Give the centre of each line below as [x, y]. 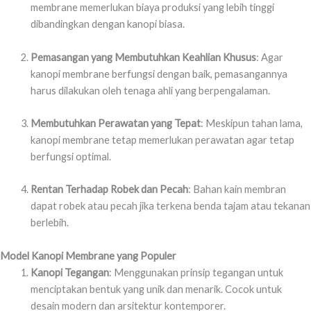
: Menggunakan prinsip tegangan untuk [196, 272]
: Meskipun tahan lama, [251, 124]
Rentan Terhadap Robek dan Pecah [109, 190]
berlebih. [49, 223]
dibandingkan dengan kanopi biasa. [107, 24]
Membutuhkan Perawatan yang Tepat [115, 124]
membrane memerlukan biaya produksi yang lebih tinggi [152, 8]
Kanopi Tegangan [69, 272]
